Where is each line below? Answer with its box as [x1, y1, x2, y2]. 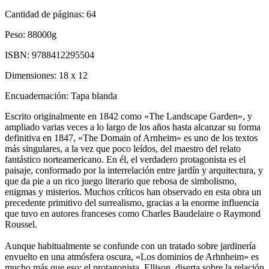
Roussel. [5, 219, 37, 229]
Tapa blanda [71, 90, 117, 101]
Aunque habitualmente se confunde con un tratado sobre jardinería [5, 240, 256, 251]
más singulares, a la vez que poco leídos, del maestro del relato [5, 143, 241, 154]
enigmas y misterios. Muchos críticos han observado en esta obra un [5, 186, 261, 197]
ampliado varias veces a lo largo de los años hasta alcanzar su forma [5, 121, 261, 132]
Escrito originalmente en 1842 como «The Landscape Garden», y [5, 110, 252, 121]
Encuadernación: [5, 90, 71, 101]
